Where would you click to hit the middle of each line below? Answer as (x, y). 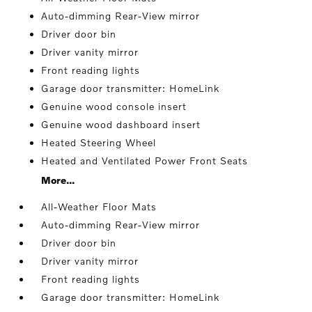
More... (58, 180)
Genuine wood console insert (114, 106)
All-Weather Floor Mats (99, 206)
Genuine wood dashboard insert (121, 124)
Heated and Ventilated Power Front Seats (145, 161)
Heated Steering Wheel (99, 142)
